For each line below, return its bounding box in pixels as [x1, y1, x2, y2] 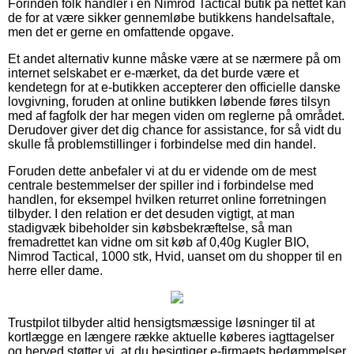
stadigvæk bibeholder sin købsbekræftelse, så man [8, 220, 292, 235]
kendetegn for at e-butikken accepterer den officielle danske [8, 80, 341, 94]
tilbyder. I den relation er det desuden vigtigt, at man [8, 206, 295, 220]
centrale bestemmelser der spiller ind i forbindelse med [8, 178, 314, 192]
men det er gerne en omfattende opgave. [8, 24, 234, 39]
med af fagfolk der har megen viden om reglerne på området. [8, 108, 345, 122]
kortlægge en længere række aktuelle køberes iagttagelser [8, 330, 334, 344]
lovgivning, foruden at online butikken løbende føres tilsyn [8, 94, 330, 108]
